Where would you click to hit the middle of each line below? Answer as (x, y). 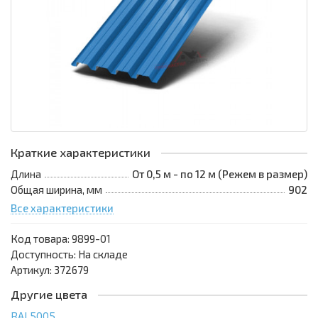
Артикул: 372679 (50, 270)
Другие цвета (49, 295)
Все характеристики (62, 208)
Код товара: (41, 239)
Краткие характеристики (81, 153)
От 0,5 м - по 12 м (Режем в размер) (220, 174)
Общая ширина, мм (56, 190)
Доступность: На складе (69, 254)
